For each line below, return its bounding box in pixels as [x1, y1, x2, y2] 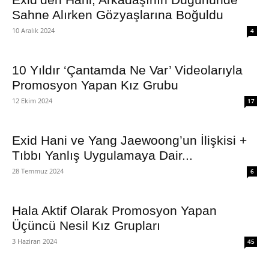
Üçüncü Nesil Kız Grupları [12, 219, 160, 232]
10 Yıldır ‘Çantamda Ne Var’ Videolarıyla [12, 63, 243, 77]
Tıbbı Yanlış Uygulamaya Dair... [12, 148, 193, 162]
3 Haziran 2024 [12, 237, 57, 246]
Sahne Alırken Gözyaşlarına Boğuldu [12, 8, 223, 22]
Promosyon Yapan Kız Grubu [12, 78, 178, 92]
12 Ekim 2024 [12, 96, 52, 105]
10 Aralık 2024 [12, 26, 55, 35]
